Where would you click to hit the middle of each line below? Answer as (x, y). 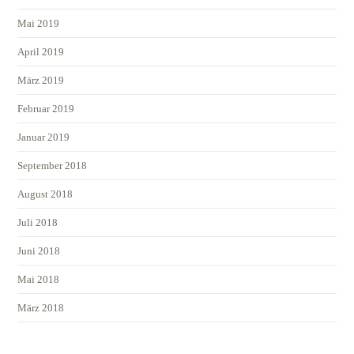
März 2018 (41, 307)
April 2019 (41, 51)
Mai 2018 (39, 279)
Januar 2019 (44, 137)
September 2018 (53, 165)
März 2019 (41, 80)
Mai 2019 (39, 23)
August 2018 (45, 194)
